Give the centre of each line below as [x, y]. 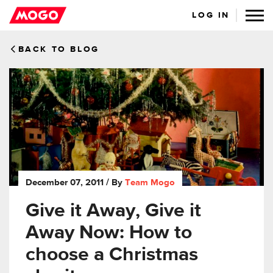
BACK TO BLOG [58, 49]
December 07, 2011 [65, 183]
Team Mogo [150, 183]
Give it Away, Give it [113, 211]
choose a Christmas [112, 255]
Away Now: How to [109, 233]
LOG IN [211, 15]
